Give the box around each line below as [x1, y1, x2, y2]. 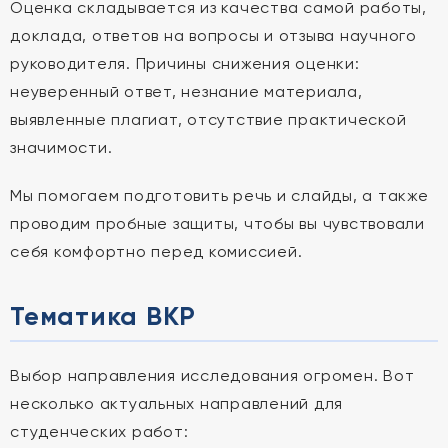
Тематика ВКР [10, 300, 196, 332]
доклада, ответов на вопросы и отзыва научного [10, 26, 417, 45]
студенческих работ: [10, 422, 189, 441]
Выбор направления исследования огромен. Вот [10, 366, 415, 385]
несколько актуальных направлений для [10, 394, 343, 413]
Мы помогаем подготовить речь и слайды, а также [10, 186, 429, 205]
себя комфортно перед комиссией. [10, 242, 303, 261]
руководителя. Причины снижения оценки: [10, 54, 360, 73]
